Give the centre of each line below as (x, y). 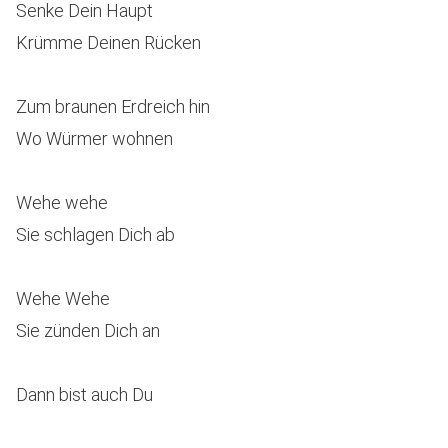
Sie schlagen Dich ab (95, 234)
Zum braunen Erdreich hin (113, 106)
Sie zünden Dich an (88, 330)
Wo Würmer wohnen (94, 138)
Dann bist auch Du (84, 394)
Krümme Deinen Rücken (108, 42)
